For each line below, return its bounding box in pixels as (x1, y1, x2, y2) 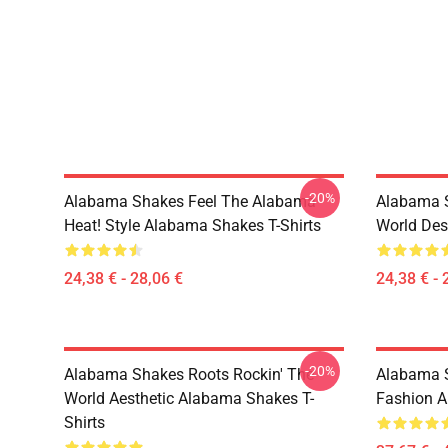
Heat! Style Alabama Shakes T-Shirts (64, 216, 321, 235)
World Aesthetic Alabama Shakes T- (64, 389, 314, 408)
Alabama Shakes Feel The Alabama (64, 192, 316, 211)
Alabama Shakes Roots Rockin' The (64, 365, 314, 384)
